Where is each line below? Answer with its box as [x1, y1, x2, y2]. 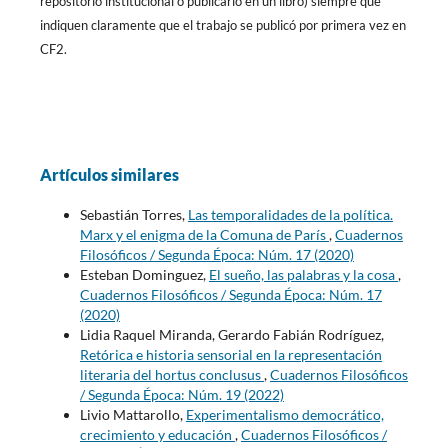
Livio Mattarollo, [79, 406, 186, 424]
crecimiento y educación [79, 426, 235, 444]
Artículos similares [39, 165, 179, 185]
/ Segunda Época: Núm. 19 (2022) [79, 386, 284, 404]
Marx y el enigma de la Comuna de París [79, 226, 329, 244]
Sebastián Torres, [79, 206, 188, 224]
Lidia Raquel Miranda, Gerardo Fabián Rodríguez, [79, 326, 384, 344]
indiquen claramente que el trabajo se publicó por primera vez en [39, 17, 406, 34]
